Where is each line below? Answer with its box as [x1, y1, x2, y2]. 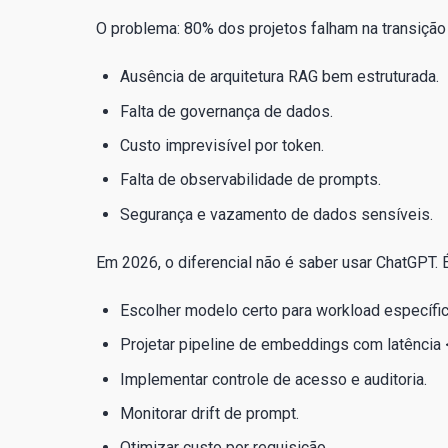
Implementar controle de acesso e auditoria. [120, 369, 427, 389]
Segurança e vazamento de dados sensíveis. [120, 204, 433, 224]
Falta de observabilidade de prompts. [120, 170, 381, 190]
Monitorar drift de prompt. [120, 403, 299, 423]
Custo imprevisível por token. [120, 136, 324, 155]
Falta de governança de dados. [120, 101, 333, 121]
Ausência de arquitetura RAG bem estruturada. [120, 67, 439, 87]
